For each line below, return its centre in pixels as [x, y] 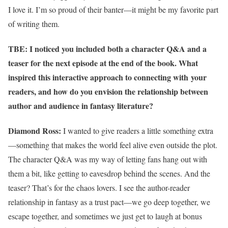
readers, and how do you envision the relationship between [108, 91]
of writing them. [34, 23]
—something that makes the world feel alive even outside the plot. [113, 145]
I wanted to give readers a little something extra [137, 131]
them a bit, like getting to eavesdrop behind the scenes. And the [109, 174]
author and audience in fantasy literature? [81, 105]
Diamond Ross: [35, 131]
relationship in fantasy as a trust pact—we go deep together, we [109, 202]
